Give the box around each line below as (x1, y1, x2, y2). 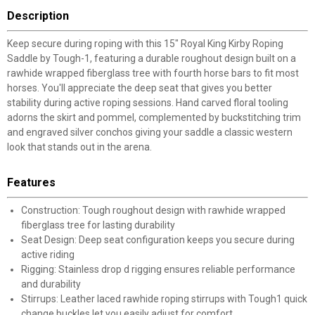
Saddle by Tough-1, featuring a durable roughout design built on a (7, 53, 296, 64)
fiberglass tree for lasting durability (21, 219, 175, 231)
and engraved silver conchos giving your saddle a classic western (7, 127, 292, 138)
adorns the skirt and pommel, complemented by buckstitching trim (7, 112, 301, 123)
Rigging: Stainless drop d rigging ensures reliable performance (21, 264, 295, 275)
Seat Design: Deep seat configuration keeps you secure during (21, 234, 295, 245)
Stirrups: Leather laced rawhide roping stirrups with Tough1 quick (21, 293, 307, 304)
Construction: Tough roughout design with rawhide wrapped (21, 205, 285, 216)
